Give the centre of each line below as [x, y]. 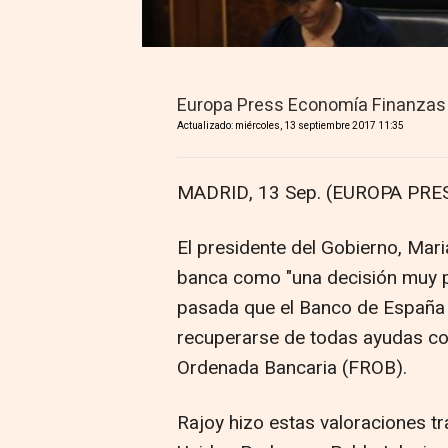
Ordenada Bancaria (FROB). [292, 368]
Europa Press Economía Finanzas [311, 106]
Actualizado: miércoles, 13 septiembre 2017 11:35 [290, 126]
